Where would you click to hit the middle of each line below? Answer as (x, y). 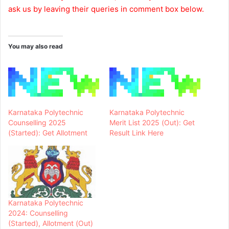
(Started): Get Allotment (48, 133)
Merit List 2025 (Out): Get (152, 123)
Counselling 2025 (37, 123)
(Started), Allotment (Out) (51, 223)
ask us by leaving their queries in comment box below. (106, 9)
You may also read (36, 46)
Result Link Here (136, 133)
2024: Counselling (38, 213)
